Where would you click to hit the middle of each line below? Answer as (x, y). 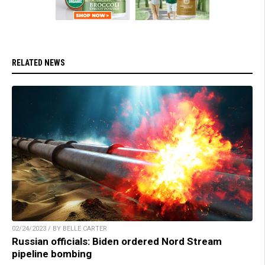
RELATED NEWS (38, 62)
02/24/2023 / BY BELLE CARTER (59, 228)
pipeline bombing (52, 253)
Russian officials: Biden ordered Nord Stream (117, 241)
